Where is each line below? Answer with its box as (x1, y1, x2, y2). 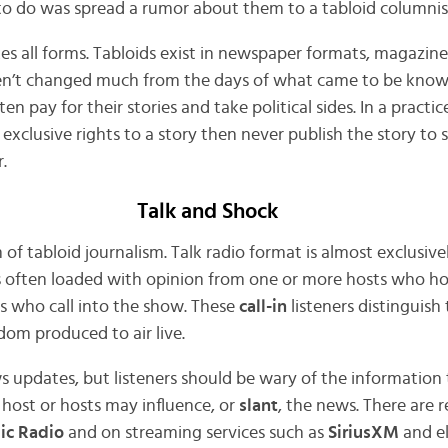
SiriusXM (327, 423, 399, 442)
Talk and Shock (137, 200, 279, 223)
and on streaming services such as (63, 423, 328, 442)
